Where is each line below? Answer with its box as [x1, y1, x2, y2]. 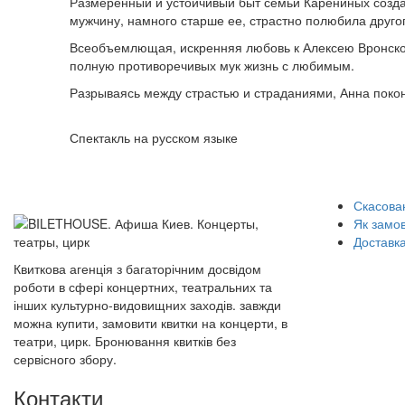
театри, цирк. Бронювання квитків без [14, 332, 236, 350]
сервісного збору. [14, 350, 117, 368]
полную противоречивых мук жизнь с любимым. [70, 56, 354, 74]
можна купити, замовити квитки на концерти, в [14, 314, 287, 332]
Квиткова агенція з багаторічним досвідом [14, 259, 261, 278]
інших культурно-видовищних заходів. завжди [14, 296, 281, 314]
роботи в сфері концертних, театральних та [14, 278, 272, 296]
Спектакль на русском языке [70, 128, 238, 146]
